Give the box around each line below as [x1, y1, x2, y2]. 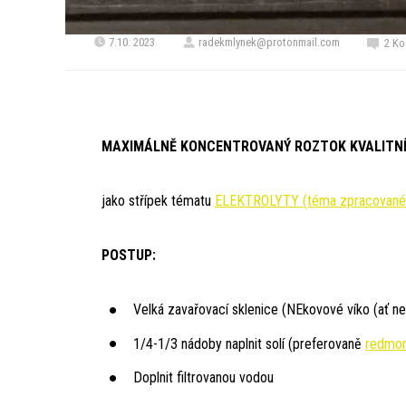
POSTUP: [101, 246, 156, 265]
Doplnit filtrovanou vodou [133, 369, 277, 387]
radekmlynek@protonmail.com [198, 35, 340, 50]
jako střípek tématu [101, 192, 215, 210]
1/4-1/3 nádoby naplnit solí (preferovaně [133, 334, 365, 353]
